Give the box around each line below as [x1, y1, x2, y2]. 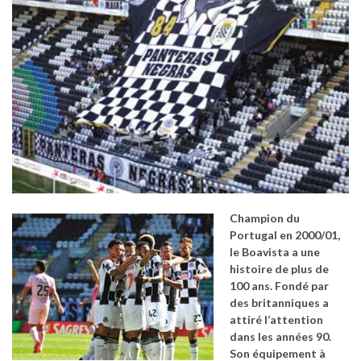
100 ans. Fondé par [230, 279, 329, 293]
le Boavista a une [230, 245, 320, 259]
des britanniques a [230, 296, 329, 310]
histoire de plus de [230, 262, 329, 276]
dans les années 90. [230, 330, 331, 344]
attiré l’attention [230, 313, 323, 327]
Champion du [230, 211, 300, 226]
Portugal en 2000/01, [230, 228, 340, 243]
